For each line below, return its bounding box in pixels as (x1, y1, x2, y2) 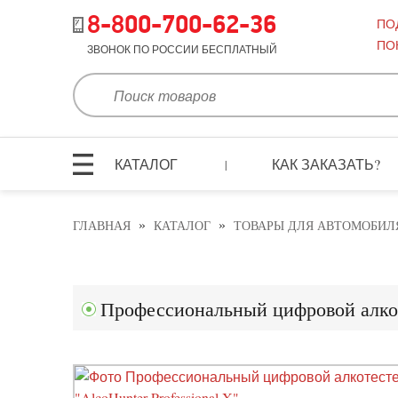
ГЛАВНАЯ (73, 219, 131, 234)
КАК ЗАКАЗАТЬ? (272, 154, 381, 173)
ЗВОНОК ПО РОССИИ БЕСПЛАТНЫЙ (86, 42, 277, 56)
